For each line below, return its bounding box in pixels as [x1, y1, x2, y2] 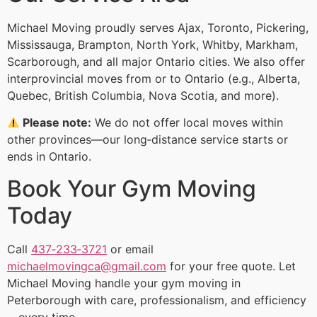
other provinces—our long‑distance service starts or [7, 132, 288, 147]
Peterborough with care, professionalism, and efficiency [7, 292, 306, 307]
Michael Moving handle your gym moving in [7, 275, 241, 290]
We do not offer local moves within [91, 115, 284, 130]
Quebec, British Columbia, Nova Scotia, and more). [7, 88, 279, 103]
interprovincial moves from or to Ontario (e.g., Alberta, [7, 71, 300, 86]
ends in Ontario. [7, 149, 91, 164]
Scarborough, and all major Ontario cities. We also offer [7, 54, 305, 69]
